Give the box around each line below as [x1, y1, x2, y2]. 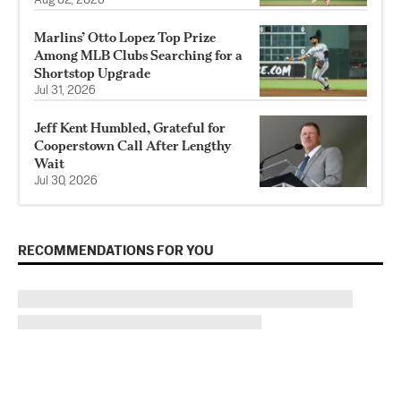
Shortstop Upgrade [34, 64, 150, 82]
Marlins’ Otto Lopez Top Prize [34, 29, 216, 47]
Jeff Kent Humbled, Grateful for [34, 119, 226, 137]
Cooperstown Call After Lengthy [34, 137, 232, 155]
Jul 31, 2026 [34, 85, 96, 98]
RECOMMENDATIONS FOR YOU [18, 244, 214, 259]
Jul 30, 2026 [34, 175, 98, 188]
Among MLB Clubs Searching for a [34, 47, 243, 64]
